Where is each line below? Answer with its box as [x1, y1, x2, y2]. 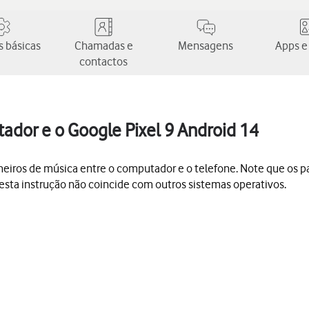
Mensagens [178, 39, 233, 52]
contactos [79, 54, 128, 68]
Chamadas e [74, 39, 133, 52]
